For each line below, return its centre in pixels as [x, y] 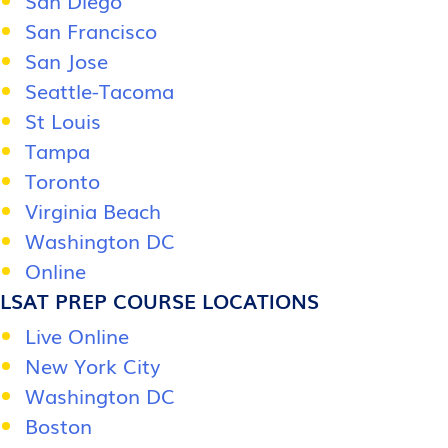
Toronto [62, 180]
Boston [58, 425]
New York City [92, 365]
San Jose [66, 60]
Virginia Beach [93, 210]
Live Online [77, 335]
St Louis [63, 120]
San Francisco [91, 30]
